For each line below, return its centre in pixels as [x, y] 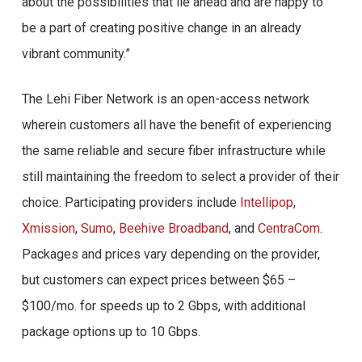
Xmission [48, 228]
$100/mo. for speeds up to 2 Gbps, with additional [163, 306]
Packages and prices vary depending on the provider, [170, 254]
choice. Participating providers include [130, 202]
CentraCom [288, 228]
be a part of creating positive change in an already [161, 28]
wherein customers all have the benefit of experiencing [176, 125]
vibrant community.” [76, 54]
